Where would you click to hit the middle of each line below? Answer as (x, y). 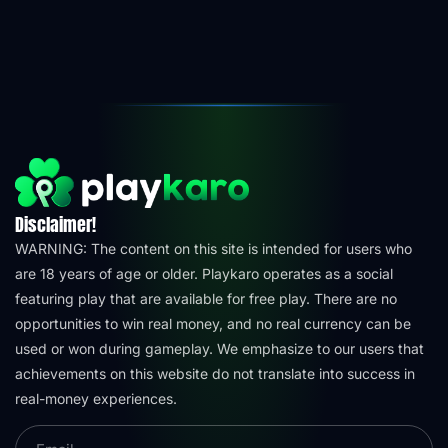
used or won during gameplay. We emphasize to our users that (219, 348)
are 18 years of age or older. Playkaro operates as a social (204, 273)
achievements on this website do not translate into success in (215, 373)
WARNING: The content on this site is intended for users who (213, 248)
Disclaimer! (55, 224)
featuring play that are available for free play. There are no (206, 298)
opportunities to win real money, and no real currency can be (213, 323)
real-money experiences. (96, 398)
